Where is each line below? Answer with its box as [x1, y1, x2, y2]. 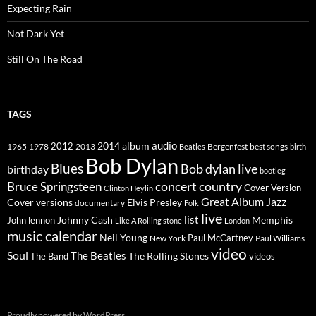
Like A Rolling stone [115, 216, 182, 226]
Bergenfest [207, 142, 248, 152]
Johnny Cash [57, 214, 113, 226]
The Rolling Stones [128, 250, 209, 262]
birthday [7, 162, 49, 176]
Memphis [252, 214, 293, 226]
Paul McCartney [188, 232, 253, 244]
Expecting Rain [7, 2, 72, 15]
